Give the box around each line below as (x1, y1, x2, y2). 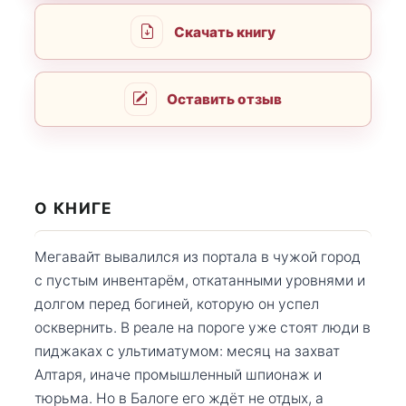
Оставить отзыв (167, 90, 283, 108)
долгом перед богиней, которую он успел (34, 295, 319, 313)
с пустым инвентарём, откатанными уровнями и (34, 271, 365, 289)
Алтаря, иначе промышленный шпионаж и (34, 365, 322, 383)
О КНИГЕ (34, 198, 113, 218)
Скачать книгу (173, 23, 275, 41)
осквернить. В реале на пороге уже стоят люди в (34, 318, 371, 336)
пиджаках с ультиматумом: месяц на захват (34, 342, 340, 360)
